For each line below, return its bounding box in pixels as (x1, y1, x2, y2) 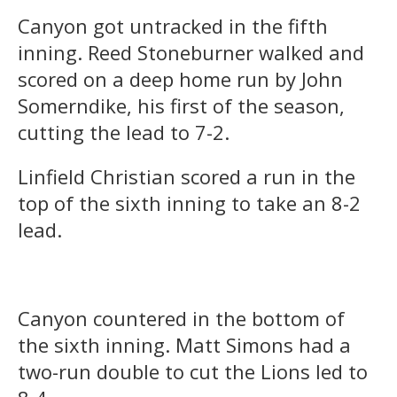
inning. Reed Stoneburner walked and (18, 39, 364, 66)
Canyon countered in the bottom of (18, 305, 345, 332)
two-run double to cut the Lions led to (18, 358, 368, 385)
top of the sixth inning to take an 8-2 (18, 190, 361, 217)
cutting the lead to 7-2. (18, 119, 230, 146)
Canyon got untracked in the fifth (18, 12, 328, 40)
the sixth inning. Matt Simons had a (18, 331, 351, 359)
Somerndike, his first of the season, (18, 92, 345, 120)
